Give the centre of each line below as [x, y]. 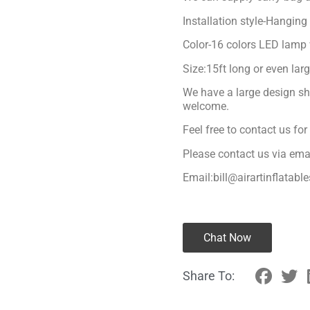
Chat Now [227, 237]
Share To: [209, 276]
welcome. [206, 106]
